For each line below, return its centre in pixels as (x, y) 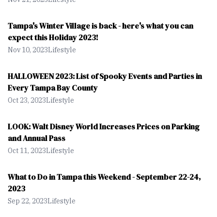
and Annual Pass (37, 138)
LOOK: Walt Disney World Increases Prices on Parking (104, 126)
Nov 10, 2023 (28, 50)
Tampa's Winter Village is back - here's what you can (101, 26)
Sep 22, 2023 (28, 201)
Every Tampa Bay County (53, 88)
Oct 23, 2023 (27, 100)
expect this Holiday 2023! (53, 37)
